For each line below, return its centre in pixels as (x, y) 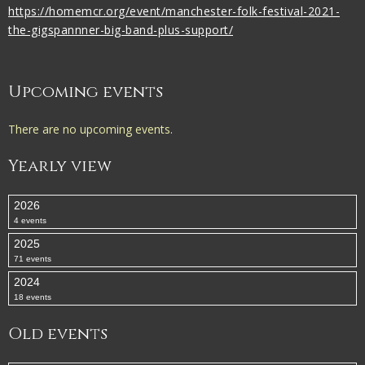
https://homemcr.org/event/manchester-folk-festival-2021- (174, 11)
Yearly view (60, 166)
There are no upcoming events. (90, 129)
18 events (33, 297)
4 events (30, 220)
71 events (33, 259)
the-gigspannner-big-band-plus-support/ (121, 30)
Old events (58, 334)
